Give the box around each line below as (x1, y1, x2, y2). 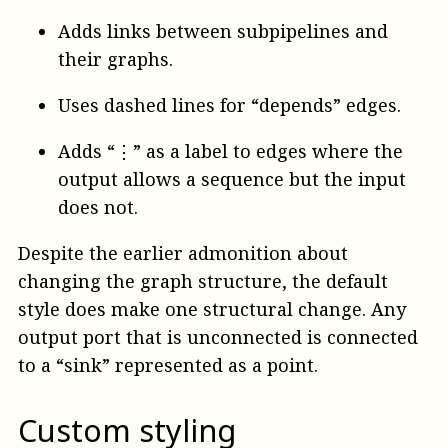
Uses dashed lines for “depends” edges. (58, 93, 401, 118)
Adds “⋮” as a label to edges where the (58, 139, 403, 164)
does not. (58, 195, 138, 220)
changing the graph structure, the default (18, 269, 388, 294)
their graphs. (58, 47, 173, 72)
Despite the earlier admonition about (18, 241, 348, 266)
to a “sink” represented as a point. (18, 353, 318, 378)
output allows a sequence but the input (58, 167, 406, 192)
